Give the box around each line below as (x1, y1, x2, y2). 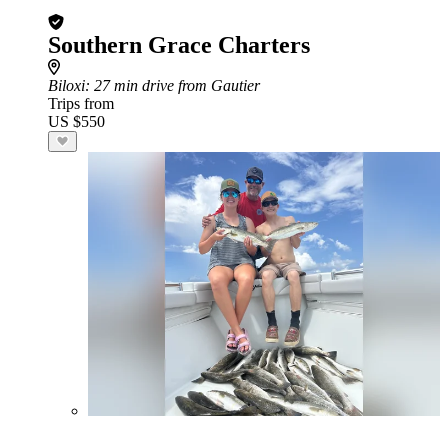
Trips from (48, 95, 114, 112)
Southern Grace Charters (48, 32, 310, 58)
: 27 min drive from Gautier (85, 77, 260, 94)
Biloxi (48, 77, 85, 94)
